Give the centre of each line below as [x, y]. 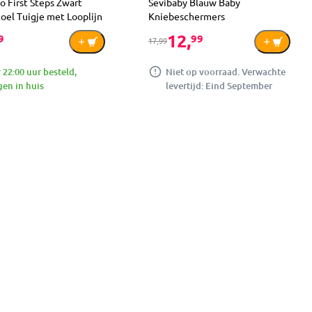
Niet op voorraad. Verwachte [226, 71]
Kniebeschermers [187, 16]
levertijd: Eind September [219, 85]
